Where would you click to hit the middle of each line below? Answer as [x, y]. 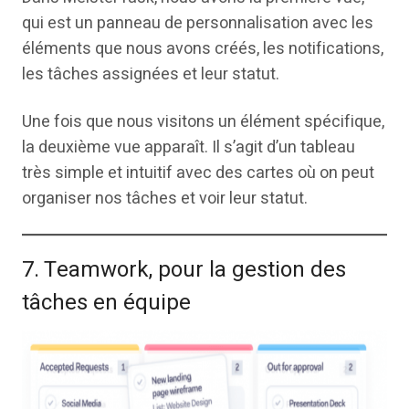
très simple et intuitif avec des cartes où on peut [198, 173]
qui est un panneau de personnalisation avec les [198, 23]
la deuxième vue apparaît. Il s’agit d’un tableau [189, 147]
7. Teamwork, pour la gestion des [184, 269]
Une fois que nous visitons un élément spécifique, [203, 121]
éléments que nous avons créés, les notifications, [203, 48]
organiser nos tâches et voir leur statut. [165, 198]
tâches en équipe [106, 302]
